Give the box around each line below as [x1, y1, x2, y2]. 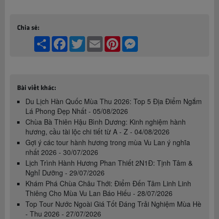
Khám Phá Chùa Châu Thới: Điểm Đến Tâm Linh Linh [25, 178, 191, 188]
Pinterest [120, 35, 148, 45]
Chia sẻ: [17, 22, 40, 31]
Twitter [85, 35, 106, 45]
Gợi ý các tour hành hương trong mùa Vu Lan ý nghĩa [25, 137, 190, 147]
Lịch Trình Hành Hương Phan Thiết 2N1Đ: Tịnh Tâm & [25, 157, 193, 168]
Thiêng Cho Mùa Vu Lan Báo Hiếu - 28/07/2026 [25, 188, 173, 198]
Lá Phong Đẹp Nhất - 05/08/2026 [25, 106, 128, 116]
